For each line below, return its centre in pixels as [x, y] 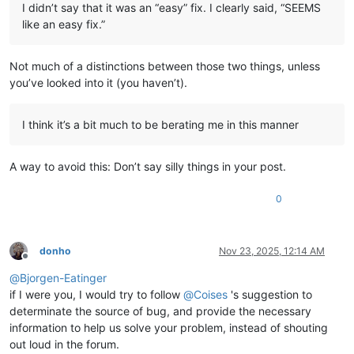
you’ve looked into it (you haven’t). [98, 82]
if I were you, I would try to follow [96, 294]
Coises [211, 294]
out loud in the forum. [64, 344]
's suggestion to [270, 294]
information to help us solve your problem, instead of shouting [169, 327]
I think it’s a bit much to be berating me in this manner [160, 124]
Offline [39, 262]
